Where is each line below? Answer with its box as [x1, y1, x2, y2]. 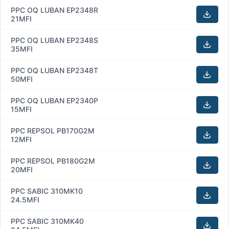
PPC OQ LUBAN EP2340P [11, 96, 98, 105]
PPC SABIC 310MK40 [11, 216, 84, 225]
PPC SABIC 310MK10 [11, 186, 83, 195]
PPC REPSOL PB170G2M [11, 126, 95, 135]
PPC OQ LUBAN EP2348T [11, 65, 98, 75]
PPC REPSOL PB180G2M [11, 156, 95, 165]
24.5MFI [11, 195, 39, 204]
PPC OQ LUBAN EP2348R [11, 5, 98, 14]
